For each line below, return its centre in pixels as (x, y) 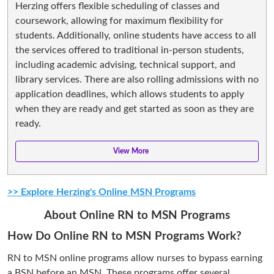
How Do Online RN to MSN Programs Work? (124, 236)
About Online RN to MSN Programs (137, 215)
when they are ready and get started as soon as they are (135, 109)
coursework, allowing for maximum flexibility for (119, 20)
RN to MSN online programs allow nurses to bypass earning (135, 258)
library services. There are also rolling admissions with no (137, 79)
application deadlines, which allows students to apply (130, 94)
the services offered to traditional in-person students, (130, 50)
